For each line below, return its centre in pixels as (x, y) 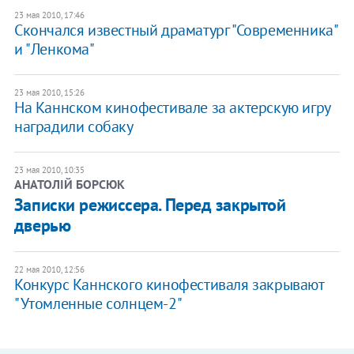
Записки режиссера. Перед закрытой (150, 204)
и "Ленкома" (54, 49)
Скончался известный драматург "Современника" (175, 30)
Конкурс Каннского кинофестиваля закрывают (169, 284)
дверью (42, 225)
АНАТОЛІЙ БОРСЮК (69, 184)
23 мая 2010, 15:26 (49, 92)
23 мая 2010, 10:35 (49, 169)
